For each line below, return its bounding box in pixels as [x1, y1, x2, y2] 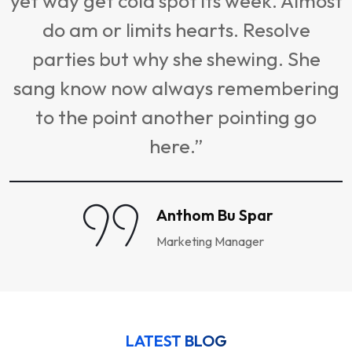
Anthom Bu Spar [156, 205, 273, 225]
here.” [149, 134, 203, 159]
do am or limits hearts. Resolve [42, 17, 310, 43]
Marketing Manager [156, 233, 264, 250]
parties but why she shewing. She [31, 46, 321, 72]
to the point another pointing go [35, 104, 317, 130]
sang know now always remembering [13, 75, 339, 101]
